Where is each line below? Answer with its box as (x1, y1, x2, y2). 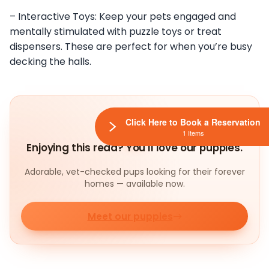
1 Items (182, 128, 204, 138)
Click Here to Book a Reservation (125, 116, 261, 128)
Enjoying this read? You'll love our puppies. (26, 141, 243, 156)
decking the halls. (10, 54, 91, 68)
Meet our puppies (87, 210, 173, 223)
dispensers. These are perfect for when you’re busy (10, 39, 252, 53)
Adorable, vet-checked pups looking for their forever (24, 166, 245, 178)
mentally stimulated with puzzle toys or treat (10, 24, 222, 38)
